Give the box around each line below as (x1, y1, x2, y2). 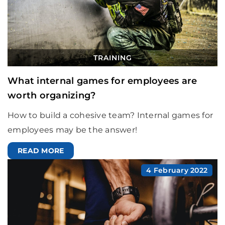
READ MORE (18, 146, 64, 156)
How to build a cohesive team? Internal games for (8, 110, 213, 121)
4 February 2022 (146, 166, 207, 175)
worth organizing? (8, 90, 96, 101)
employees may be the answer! (8, 125, 137, 135)
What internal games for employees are (8, 75, 197, 87)
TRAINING (93, 53, 132, 63)
